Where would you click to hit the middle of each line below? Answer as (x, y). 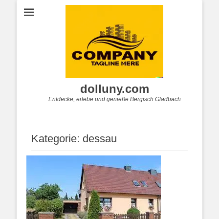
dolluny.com (114, 89)
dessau (100, 139)
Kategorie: (57, 139)
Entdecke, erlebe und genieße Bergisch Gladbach (114, 99)
